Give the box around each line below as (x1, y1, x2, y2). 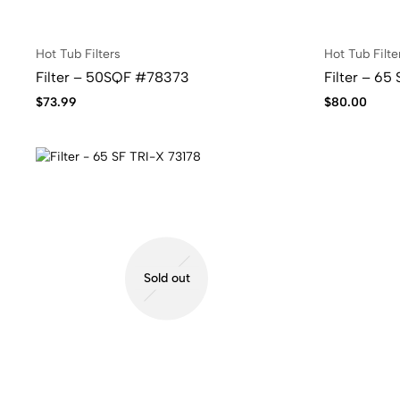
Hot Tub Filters (35, 46, 121, 62)
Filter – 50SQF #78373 (35, 68, 189, 86)
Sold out (143, 270, 190, 286)
